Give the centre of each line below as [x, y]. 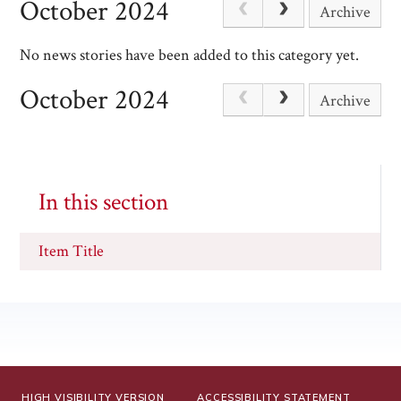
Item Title [71, 252]
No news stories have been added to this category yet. [190, 55]
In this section [103, 203]
